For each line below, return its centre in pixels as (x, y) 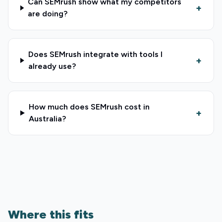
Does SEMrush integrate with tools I (95, 54)
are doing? (48, 14)
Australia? (47, 119)
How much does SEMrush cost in (89, 107)
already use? (52, 66)
